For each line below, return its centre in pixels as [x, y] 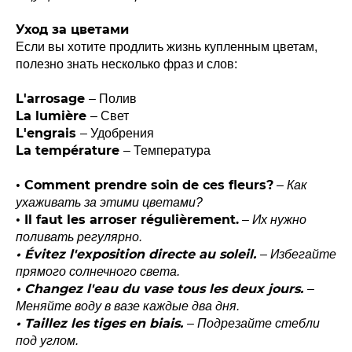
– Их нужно [273, 219]
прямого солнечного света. [98, 271]
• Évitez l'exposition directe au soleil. [138, 254]
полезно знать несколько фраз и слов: [126, 64]
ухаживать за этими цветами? [109, 202]
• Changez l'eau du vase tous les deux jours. [161, 288]
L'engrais [48, 133]
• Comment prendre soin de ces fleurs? [145, 185]
